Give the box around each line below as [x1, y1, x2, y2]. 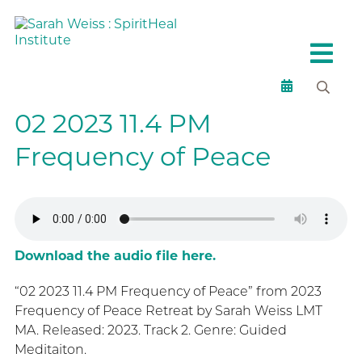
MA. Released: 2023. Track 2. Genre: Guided [14, 322, 287, 338]
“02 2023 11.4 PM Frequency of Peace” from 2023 [14, 284, 322, 299]
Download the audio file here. [14, 248, 216, 263]
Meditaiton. [14, 342, 86, 357]
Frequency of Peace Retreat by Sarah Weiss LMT [14, 303, 322, 318]
